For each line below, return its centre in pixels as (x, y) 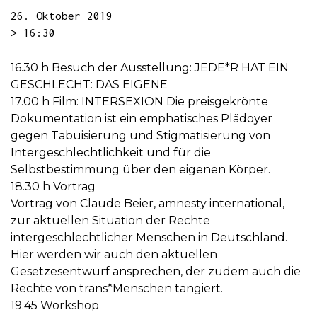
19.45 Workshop (55, 306)
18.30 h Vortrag (53, 187)
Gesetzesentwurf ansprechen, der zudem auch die (156, 272)
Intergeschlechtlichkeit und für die (111, 153)
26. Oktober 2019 (62, 15)
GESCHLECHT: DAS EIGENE (89, 85)
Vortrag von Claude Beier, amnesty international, (148, 204)
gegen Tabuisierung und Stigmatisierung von (140, 136)
